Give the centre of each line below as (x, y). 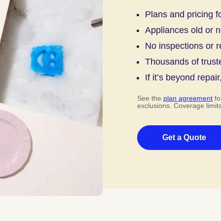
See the (150, 98)
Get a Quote (184, 137)
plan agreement (188, 98)
